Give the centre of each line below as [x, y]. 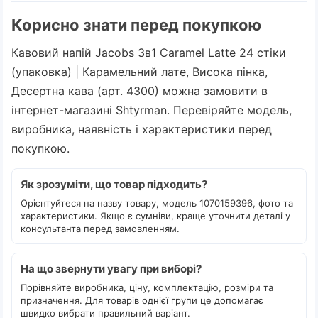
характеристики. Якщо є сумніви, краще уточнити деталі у [155, 216]
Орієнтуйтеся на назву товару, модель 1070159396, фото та [157, 203]
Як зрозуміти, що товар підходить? [114, 184]
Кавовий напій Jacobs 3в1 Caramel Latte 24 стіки [149, 53]
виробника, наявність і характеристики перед [142, 129]
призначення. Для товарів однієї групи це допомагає [142, 300]
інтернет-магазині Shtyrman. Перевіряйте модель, [152, 110]
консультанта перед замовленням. [100, 229]
